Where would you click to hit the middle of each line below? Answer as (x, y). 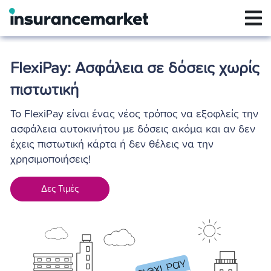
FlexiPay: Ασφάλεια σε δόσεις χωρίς (135, 68)
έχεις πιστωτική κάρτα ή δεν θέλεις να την (112, 145)
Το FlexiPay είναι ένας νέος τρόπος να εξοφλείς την (134, 114)
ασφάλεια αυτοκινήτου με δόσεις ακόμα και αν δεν (133, 129)
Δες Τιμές (60, 189)
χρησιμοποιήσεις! (51, 160)
